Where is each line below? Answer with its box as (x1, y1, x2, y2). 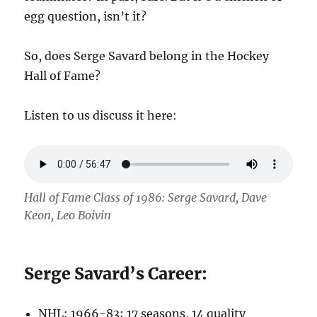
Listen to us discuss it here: (24, 108, 178, 122)
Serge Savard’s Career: (24, 263, 208, 284)
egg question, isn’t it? (24, 8, 147, 23)
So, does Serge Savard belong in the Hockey (24, 48, 270, 63)
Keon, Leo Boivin (24, 208, 112, 223)
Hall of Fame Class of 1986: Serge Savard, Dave (24, 190, 267, 205)
